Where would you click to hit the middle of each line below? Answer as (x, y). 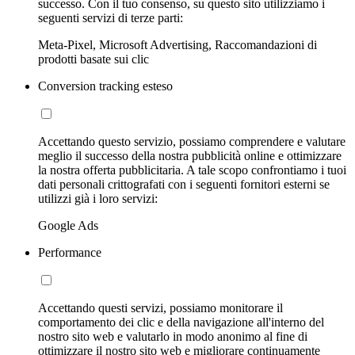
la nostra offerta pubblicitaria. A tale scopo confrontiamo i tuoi (192, 170)
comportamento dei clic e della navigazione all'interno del (181, 322)
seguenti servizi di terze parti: (111, 17)
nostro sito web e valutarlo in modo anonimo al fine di (173, 336)
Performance (70, 252)
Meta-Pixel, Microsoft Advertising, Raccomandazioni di (177, 44)
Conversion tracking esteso (105, 86)
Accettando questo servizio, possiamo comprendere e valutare (192, 141)
